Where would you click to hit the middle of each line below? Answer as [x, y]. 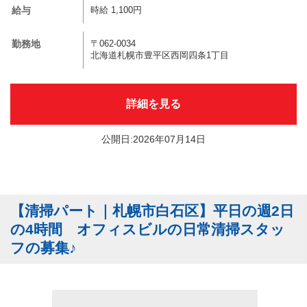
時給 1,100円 [116, 10]
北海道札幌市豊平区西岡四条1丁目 [160, 56]
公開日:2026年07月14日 [153, 139]
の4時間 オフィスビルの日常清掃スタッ [148, 229]
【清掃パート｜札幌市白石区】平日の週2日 [152, 211]
